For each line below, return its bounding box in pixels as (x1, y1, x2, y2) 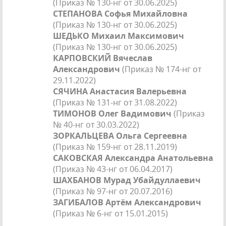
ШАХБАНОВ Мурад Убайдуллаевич (53, 175, 201, 186)
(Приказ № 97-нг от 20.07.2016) (53, 186, 173, 197)
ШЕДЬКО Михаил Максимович (53, 30, 184, 42)
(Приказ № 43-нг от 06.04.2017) (53, 163, 173, 175)
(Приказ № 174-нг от (120, 64, 201, 75)
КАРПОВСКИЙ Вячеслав (53, 52, 152, 64)
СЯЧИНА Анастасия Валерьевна (53, 86, 187, 97)
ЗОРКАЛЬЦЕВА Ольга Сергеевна (53, 130, 187, 142)
